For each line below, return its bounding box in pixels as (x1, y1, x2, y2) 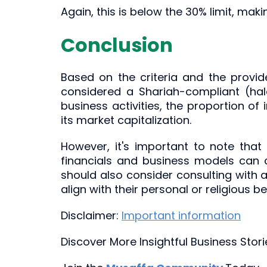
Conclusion (61, 32, 173, 58)
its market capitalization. (61, 113, 191, 128)
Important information (122, 208, 241, 223)
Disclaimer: (61, 208, 122, 223)
